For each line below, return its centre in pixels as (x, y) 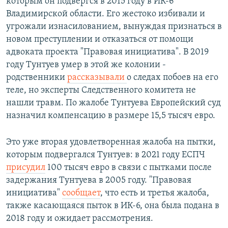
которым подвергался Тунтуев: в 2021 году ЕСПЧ (106, 155)
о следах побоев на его (173, 78)
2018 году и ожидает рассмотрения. (80, 219)
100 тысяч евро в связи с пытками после (129, 168)
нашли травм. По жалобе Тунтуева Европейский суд (113, 103)
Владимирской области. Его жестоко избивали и (106, 14)
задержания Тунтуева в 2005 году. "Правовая (99, 181)
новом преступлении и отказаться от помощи (100, 40)
